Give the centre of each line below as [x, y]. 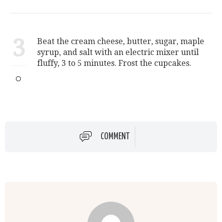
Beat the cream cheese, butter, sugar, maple [121, 42]
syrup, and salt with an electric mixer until [118, 53]
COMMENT [115, 137]
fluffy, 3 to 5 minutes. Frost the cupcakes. [114, 63]
